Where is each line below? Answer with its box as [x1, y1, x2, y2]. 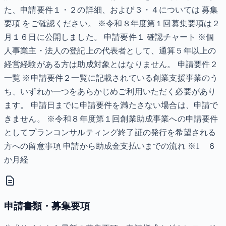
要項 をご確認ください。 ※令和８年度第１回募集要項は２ [4, 19, 220, 28]
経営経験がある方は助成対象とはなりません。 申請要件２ [4, 60, 218, 69]
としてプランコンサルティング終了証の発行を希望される [4, 128, 216, 137]
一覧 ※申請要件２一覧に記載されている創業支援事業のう [4, 74, 218, 83]
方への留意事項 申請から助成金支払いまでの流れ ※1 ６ [4, 142, 216, 151]
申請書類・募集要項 [4, 201, 90, 212]
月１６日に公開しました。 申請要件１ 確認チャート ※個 [4, 33, 214, 42]
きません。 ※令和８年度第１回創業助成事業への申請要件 [4, 115, 218, 124]
